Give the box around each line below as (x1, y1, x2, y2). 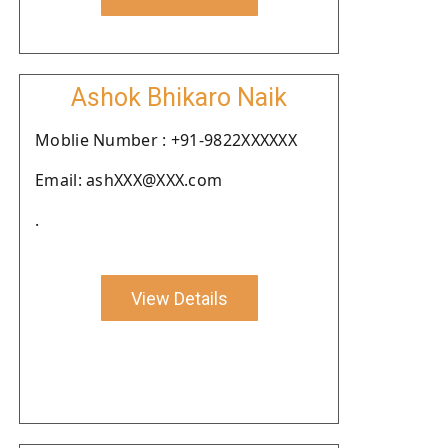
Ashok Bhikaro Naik (71, 83, 287, 112)
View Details (130, 287, 228, 309)
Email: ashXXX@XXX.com (35, 169, 223, 191)
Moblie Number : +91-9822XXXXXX (35, 129, 297, 151)
